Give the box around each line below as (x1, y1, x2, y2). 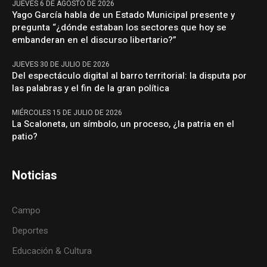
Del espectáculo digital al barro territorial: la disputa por (12, 69, 247, 83)
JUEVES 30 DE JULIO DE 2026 (12, 59, 110, 70)
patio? (12, 130, 38, 144)
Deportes (12, 224, 49, 238)
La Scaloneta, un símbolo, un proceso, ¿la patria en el (12, 117, 235, 131)
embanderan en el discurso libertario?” (12, 33, 177, 47)
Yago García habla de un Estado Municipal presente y (12, 8, 235, 22)
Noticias (12, 167, 58, 185)
